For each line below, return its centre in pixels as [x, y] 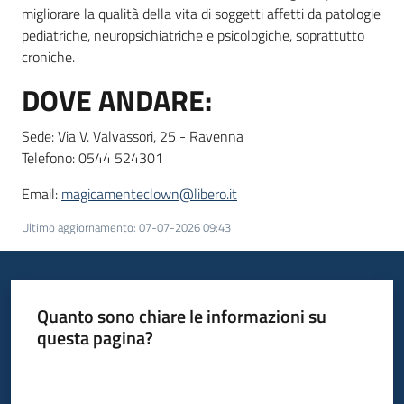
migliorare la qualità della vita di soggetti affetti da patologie [201, 14]
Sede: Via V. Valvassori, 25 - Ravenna [133, 136]
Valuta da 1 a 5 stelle [90, 370]
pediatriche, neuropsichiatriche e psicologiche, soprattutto [193, 35]
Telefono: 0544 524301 [92, 158]
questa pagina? [95, 337]
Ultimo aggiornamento [78, 227]
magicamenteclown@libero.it [149, 194]
